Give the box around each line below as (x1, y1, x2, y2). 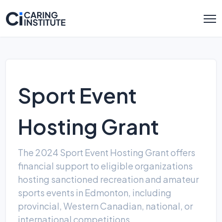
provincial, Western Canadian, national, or (18, 200, 193, 212)
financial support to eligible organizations (18, 160, 193, 171)
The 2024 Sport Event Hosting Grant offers (18, 147, 195, 158)
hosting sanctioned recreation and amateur (18, 173, 199, 185)
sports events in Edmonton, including (18, 187, 171, 198)
